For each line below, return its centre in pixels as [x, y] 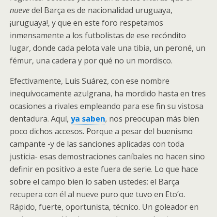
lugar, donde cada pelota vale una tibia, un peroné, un [108, 48]
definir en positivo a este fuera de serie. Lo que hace [104, 169]
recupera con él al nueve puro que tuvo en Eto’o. [97, 194]
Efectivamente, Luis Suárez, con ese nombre [90, 81]
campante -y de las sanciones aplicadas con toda [97, 144]
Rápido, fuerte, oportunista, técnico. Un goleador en [104, 207]
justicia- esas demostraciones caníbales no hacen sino [107, 156]
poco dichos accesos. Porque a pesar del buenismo [101, 131]
